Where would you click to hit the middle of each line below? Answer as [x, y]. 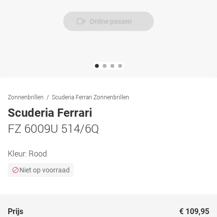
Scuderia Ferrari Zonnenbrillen [91, 97]
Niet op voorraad [45, 170]
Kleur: [18, 154]
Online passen [110, 21]
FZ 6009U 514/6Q [53, 128]
